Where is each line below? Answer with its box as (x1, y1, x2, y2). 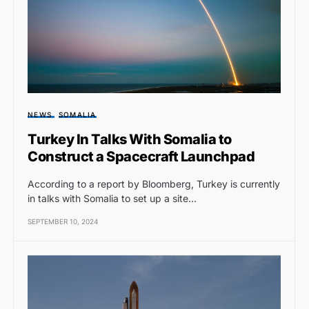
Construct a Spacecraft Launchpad (28, 148, 255, 166)
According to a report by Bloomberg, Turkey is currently (28, 178, 280, 190)
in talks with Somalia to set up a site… (28, 192, 197, 205)
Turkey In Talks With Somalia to (28, 131, 232, 148)
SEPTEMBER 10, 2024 (28, 217, 98, 226)
